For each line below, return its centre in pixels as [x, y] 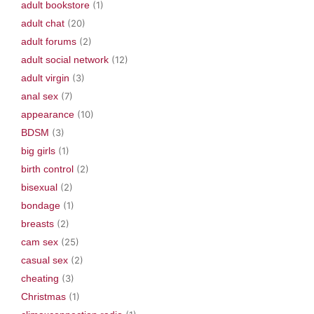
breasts [37, 223]
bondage [41, 205]
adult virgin [45, 77]
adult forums [49, 41]
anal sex [40, 96]
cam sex [40, 241]
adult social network [65, 59]
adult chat [43, 23]
